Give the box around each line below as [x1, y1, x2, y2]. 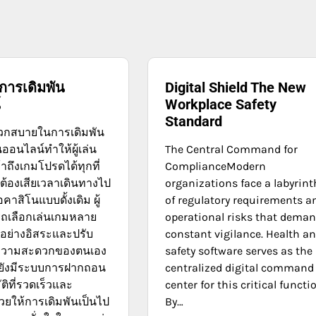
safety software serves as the [165, 244, 313, 257]
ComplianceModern [165, 159, 267, 173]
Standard [165, 113, 223, 130]
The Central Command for [165, 142, 298, 156]
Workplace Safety [165, 96, 277, 113]
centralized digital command [165, 261, 315, 274]
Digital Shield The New [165, 79, 307, 96]
